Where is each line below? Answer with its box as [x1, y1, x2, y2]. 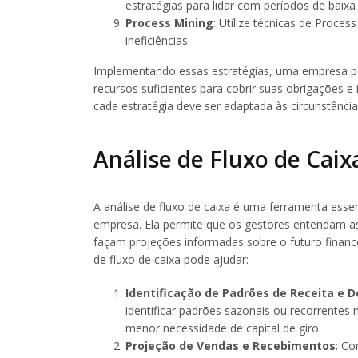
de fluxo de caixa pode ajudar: [93, 251, 249, 267]
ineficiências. [125, 33, 190, 49]
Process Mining [125, 15, 213, 31]
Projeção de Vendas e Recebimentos [125, 337, 336, 353]
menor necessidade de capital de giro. [125, 320, 321, 336]
